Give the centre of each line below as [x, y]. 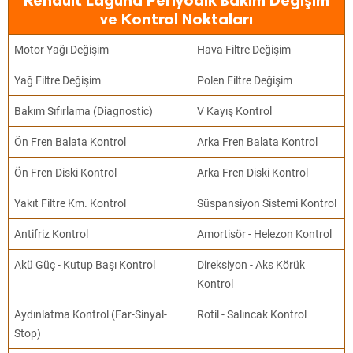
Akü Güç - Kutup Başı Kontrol [85, 265]
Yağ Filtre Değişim [58, 80]
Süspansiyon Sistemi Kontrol [267, 203]
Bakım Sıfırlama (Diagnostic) [84, 111]
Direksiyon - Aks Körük [251, 265]
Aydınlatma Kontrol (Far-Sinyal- [91, 314]
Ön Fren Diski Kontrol [66, 173]
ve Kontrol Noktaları [176, 19]
